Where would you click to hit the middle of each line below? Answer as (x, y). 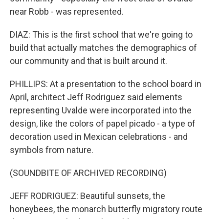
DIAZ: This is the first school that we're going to (101, 34)
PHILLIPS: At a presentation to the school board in (106, 84)
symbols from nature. (52, 150)
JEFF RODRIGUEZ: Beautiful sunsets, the (88, 196)
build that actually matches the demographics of (103, 48)
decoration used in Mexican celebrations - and (99, 137)
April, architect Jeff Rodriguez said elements (96, 97)
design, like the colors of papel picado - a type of (103, 123)
